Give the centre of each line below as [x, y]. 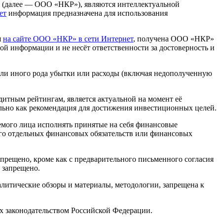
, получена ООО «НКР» [174, 39]
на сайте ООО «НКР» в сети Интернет [68, 39]
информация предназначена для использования [87, 13]
